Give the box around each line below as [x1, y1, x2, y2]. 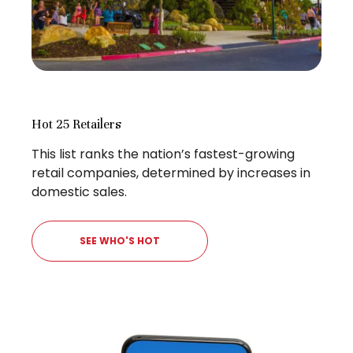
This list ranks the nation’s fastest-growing [32, 145, 295, 163]
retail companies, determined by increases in [32, 164, 310, 182]
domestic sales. [32, 183, 127, 201]
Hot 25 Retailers [32, 116, 121, 132]
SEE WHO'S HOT [80, 234, 160, 247]
